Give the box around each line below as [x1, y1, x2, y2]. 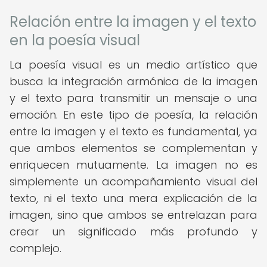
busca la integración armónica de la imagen [10, 74, 257, 89]
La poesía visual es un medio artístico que [10, 57, 257, 72]
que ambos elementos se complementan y [10, 141, 257, 156]
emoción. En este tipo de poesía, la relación [10, 107, 257, 122]
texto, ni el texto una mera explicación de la [10, 191, 257, 206]
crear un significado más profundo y [10, 224, 257, 239]
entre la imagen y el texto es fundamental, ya [10, 124, 257, 139]
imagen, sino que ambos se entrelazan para [10, 207, 257, 222]
